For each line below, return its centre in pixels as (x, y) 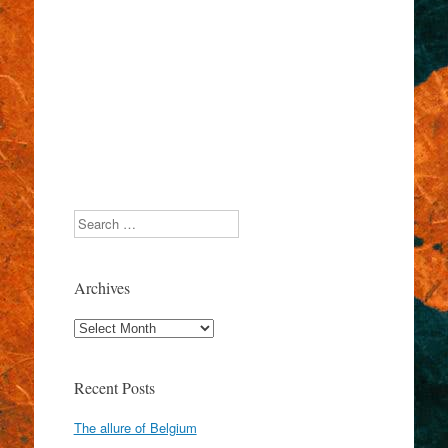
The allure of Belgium (135, 428)
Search (93, 219)
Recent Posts (114, 388)
